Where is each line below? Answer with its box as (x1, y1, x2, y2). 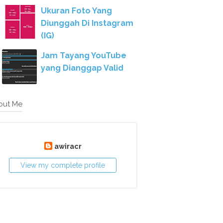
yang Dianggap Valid (41, 63, 123, 73)
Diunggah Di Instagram (41, 18, 133, 28)
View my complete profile (20, 161, 105, 169)
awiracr (54, 142, 82, 150)
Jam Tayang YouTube (41, 51, 126, 60)
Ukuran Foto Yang (41, 6, 112, 15)
